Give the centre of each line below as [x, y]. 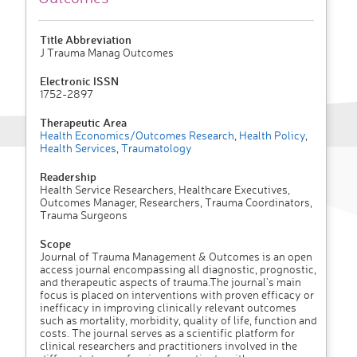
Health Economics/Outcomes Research [137, 135]
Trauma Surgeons [84, 215]
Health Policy [271, 135]
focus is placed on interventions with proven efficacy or [177, 295]
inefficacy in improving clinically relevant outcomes [168, 308]
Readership [68, 177]
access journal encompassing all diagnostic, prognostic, [178, 269]
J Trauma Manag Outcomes [107, 53]
